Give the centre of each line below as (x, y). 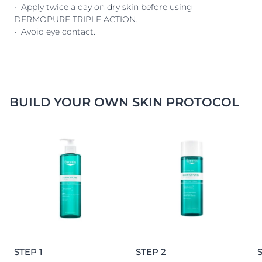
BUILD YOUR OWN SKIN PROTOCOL (124, 102)
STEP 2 (151, 252)
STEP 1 (28, 252)
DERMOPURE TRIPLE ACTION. (76, 19)
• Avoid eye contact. (55, 32)
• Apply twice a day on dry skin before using (103, 7)
